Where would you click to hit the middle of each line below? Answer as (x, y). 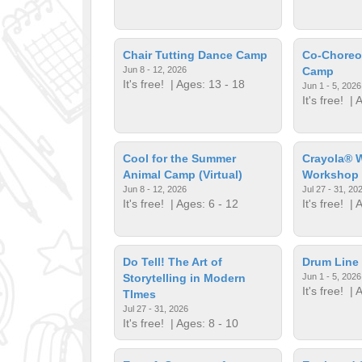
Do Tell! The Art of (173, 261)
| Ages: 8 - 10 (202, 323)
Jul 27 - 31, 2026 (156, 308)
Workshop (330, 174)
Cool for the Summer (180, 158)
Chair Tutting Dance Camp (196, 55)
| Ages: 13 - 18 (205, 84)
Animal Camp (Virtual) (183, 174)
